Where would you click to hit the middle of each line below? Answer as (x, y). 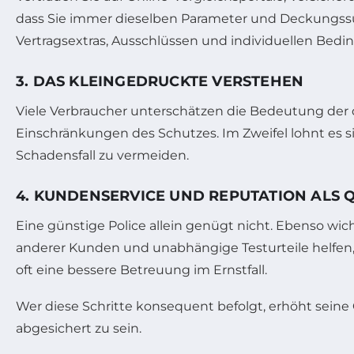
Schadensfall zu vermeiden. (102, 155)
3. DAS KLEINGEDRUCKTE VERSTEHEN (160, 81)
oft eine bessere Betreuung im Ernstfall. (141, 269)
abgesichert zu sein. (79, 328)
